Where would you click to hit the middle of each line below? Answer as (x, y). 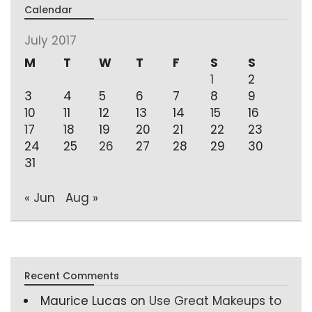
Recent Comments (72, 275)
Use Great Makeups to (215, 301)
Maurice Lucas (84, 301)
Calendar (48, 10)
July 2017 (50, 40)
